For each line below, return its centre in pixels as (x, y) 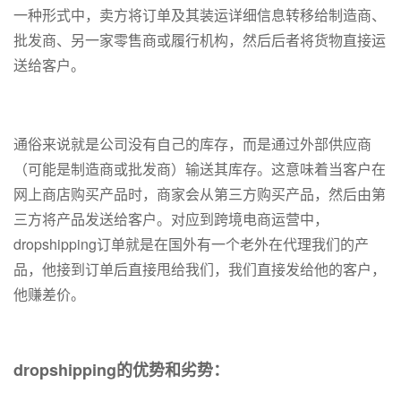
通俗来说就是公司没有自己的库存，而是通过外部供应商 (192, 144)
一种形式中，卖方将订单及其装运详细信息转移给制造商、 (200, 15)
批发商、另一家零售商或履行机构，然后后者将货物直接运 (200, 40)
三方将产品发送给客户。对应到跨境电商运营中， (171, 219)
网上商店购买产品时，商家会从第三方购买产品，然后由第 (200, 194)
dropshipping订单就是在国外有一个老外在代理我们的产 (191, 244)
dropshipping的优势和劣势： (121, 370)
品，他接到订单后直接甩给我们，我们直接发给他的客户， (200, 269)
